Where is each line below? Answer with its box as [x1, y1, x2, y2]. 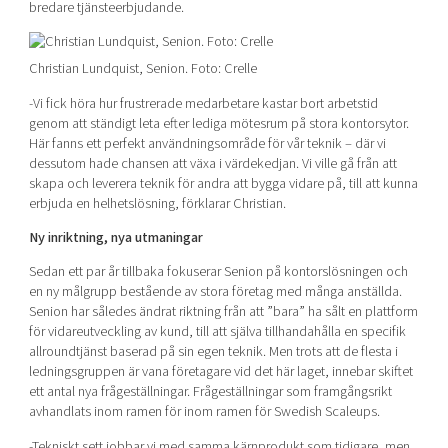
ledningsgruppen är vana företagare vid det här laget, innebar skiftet [28, 361, 413, 383]
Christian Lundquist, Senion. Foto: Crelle [28, 58, 257, 80]
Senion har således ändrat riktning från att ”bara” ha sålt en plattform [28, 301, 418, 323]
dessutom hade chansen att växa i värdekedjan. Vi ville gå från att [28, 152, 397, 174]
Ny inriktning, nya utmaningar [28, 226, 203, 248]
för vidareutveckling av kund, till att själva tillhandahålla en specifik [28, 321, 406, 343]
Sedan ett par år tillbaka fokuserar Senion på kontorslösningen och [28, 261, 408, 283]
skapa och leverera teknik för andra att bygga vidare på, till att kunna [28, 172, 418, 194]
